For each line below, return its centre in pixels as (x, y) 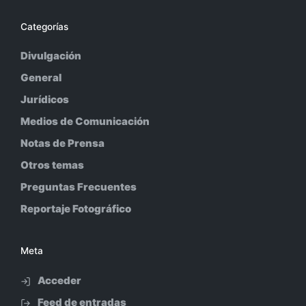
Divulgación (51, 56)
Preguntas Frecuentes (79, 187)
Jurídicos (45, 100)
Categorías (44, 26)
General (41, 78)
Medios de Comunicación (85, 122)
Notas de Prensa (62, 143)
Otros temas (52, 165)
